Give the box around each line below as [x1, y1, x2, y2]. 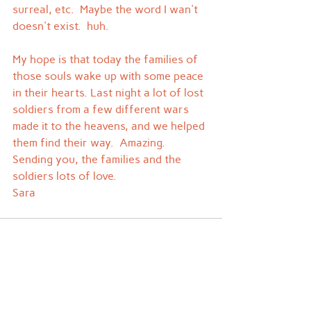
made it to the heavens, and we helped [12, 119, 208, 133]
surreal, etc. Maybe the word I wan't [12, 3, 201, 16]
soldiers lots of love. [12, 169, 117, 183]
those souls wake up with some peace [12, 69, 206, 83]
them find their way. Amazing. [12, 136, 165, 149]
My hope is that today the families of [12, 53, 201, 66]
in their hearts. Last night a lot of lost [12, 86, 206, 99]
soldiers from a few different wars [12, 103, 192, 116]
